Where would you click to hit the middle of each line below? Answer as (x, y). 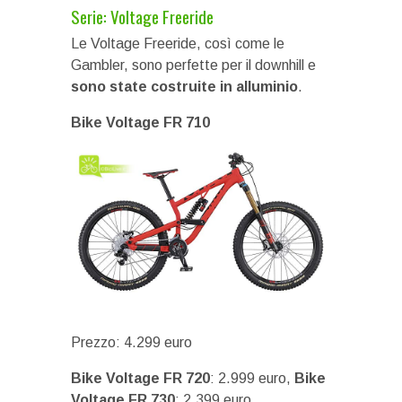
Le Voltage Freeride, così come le (178, 44)
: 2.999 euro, (252, 379)
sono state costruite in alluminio (184, 87)
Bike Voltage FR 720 (140, 379)
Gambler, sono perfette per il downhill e (193, 65)
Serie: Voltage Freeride (142, 16)
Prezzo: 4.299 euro (131, 343)
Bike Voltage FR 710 (140, 122)
